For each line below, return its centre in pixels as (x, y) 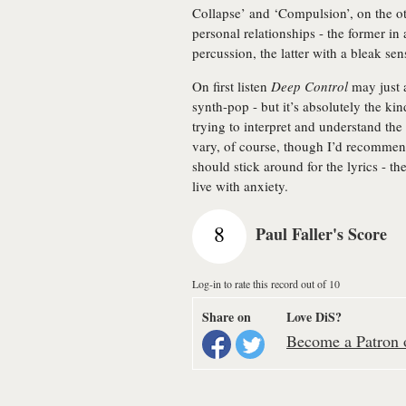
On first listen (232, 86)
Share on (227, 317)
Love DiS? (314, 317)
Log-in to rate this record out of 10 (266, 284)
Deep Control (309, 86)
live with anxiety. (240, 186)
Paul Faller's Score (321, 234)
